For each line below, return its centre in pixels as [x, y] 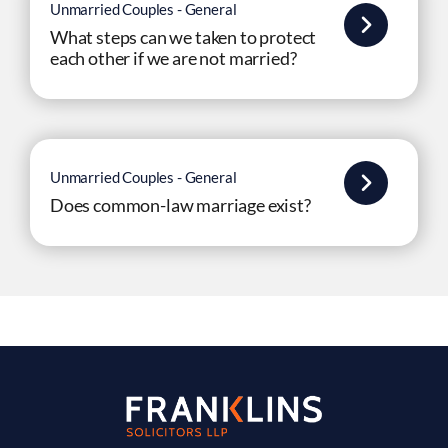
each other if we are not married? [173, 58]
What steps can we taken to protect [183, 37]
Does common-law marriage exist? [180, 205]
